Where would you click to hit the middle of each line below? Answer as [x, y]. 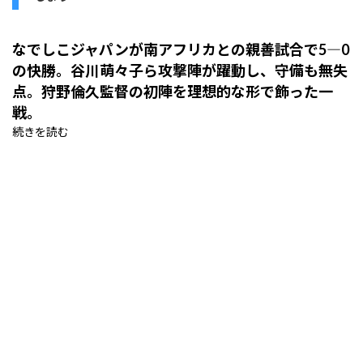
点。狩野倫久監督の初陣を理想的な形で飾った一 [173, 92]
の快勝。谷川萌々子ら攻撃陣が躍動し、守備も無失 [180, 71]
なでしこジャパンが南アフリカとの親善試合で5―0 [181, 50]
